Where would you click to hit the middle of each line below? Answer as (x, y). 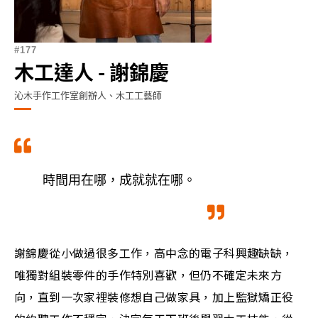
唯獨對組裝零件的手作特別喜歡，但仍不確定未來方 (148, 275)
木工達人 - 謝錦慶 (92, 72)
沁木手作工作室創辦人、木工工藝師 (88, 95)
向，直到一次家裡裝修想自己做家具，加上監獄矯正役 (154, 297)
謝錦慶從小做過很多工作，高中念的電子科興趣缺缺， (154, 253)
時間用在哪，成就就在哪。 (119, 179)
